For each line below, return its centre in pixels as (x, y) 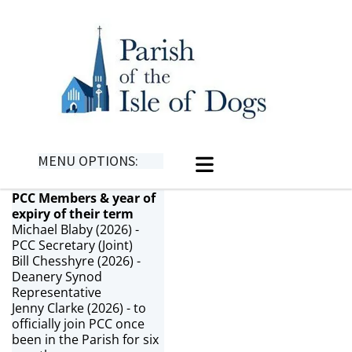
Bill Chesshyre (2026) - (76, 260)
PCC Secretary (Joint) (72, 245)
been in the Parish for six (85, 339)
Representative (57, 292)
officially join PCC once (78, 323)
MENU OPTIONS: (88, 160)
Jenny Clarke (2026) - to (79, 308)
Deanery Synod (57, 276)
